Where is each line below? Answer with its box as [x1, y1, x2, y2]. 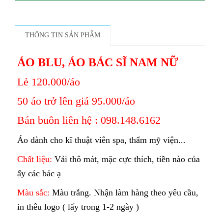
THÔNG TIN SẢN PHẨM [25, 31, 100, 39]
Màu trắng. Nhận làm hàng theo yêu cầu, [52, 188, 198, 198]
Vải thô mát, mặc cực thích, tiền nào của [55, 154, 200, 165]
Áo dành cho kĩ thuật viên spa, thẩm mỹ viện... [17, 135, 186, 145]
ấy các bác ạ [17, 168, 61, 179]
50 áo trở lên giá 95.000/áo [17, 95, 135, 108]
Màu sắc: [17, 188, 52, 198]
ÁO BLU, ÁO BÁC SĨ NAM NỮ [17, 56, 178, 69]
